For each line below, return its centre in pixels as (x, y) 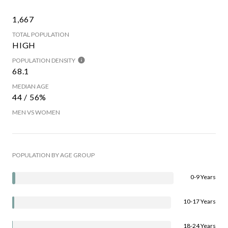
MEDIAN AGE (31, 86)
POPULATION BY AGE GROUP (53, 155)
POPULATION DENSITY (44, 60)
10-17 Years (199, 201)
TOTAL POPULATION (41, 34)
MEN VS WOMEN (36, 112)
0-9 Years (203, 177)
